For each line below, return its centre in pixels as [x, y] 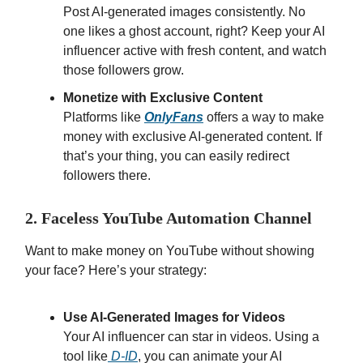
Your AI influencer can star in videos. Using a [191, 337]
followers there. [107, 176]
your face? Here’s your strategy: [116, 271]
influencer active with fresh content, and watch [195, 51]
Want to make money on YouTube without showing [170, 251]
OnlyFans [174, 117]
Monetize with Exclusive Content [163, 98]
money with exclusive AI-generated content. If [192, 137]
